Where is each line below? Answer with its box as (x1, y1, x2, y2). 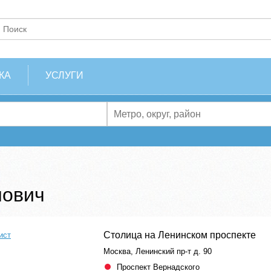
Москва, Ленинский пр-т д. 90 (103, 247, 212, 256)
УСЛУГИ (45, 70, 83, 80)
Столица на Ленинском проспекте (103, 230, 256, 241)
